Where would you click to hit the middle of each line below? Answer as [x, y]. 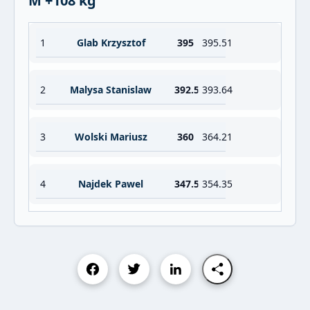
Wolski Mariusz [111, 137]
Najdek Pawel [111, 184]
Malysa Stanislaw [111, 90]
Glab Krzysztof [111, 43]
